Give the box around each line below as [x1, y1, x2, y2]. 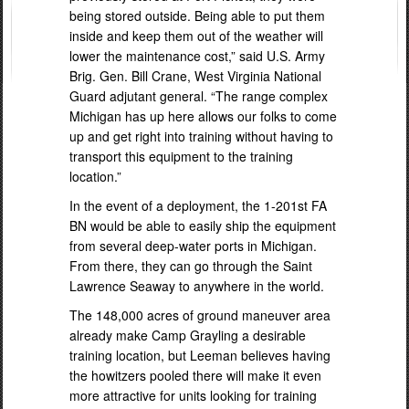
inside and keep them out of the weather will [69, 26, 323, 45]
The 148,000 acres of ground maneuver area [69, 305, 330, 324]
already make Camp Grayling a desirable [69, 325, 306, 344]
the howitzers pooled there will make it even [69, 365, 321, 384]
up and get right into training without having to [69, 126, 333, 145]
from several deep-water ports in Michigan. [69, 236, 317, 255]
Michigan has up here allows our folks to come [69, 106, 337, 125]
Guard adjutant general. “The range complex [69, 86, 328, 105]
